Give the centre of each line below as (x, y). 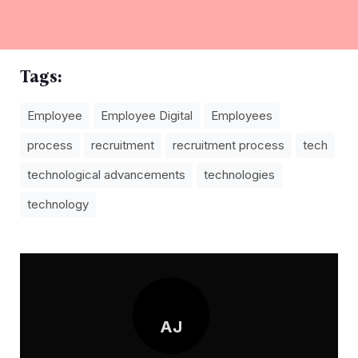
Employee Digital (147, 116)
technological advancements (106, 175)
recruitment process (229, 145)
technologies (239, 175)
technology (58, 205)
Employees (242, 116)
